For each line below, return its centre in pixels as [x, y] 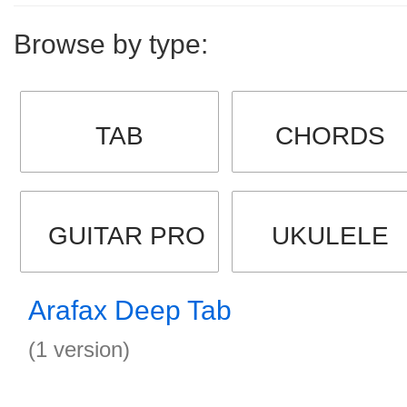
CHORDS [331, 136]
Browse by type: [111, 44]
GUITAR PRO [127, 236]
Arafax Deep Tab [130, 310]
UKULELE [331, 236]
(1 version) [79, 349]
